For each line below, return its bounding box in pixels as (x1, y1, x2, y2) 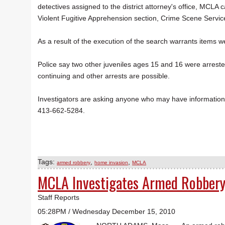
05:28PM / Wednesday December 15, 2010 (38, 207, 175, 216)
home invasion (94, 160, 129, 166)
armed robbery (57, 160, 91, 166)
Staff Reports (38, 193, 79, 202)
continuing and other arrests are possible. (38, 72, 172, 80)
